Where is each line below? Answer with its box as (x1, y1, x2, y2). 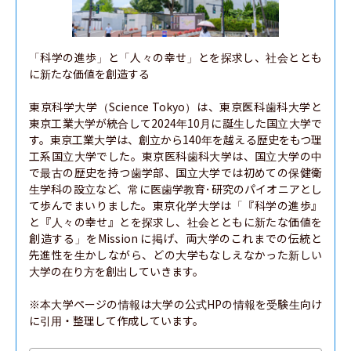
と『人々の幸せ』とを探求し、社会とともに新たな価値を (29, 214, 322, 230)
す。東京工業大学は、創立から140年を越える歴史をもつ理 (29, 132, 322, 147)
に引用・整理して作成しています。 (29, 313, 204, 328)
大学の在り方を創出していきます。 (29, 263, 204, 279)
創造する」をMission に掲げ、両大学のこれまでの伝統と (29, 230, 322, 246)
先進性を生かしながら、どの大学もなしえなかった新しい (29, 247, 322, 262)
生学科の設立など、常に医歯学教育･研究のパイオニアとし (29, 181, 322, 197)
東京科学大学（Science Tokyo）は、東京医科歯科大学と (29, 99, 322, 114)
